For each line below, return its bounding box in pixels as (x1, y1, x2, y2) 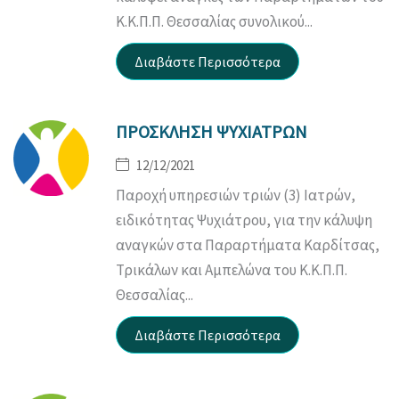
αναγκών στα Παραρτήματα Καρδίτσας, (116, 234, 379, 255)
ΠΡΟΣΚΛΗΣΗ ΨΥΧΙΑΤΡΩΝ (116, 119, 307, 142)
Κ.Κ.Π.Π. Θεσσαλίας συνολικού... (116, 11, 313, 31)
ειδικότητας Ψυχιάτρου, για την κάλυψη (116, 209, 372, 230)
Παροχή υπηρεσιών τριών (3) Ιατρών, (116, 184, 355, 205)
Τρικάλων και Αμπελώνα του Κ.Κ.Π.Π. (116, 259, 347, 280)
